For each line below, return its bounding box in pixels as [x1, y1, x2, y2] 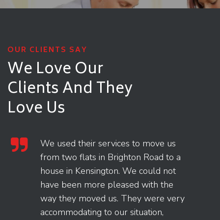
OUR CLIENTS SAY [7, 44, 87, 56]
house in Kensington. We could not [40, 165, 176, 177]
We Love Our [7, 56, 103, 83]
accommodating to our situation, [40, 206, 164, 218]
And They [59, 76, 133, 103]
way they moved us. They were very [40, 192, 185, 204]
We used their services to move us [40, 137, 176, 149]
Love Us [7, 96, 65, 122]
